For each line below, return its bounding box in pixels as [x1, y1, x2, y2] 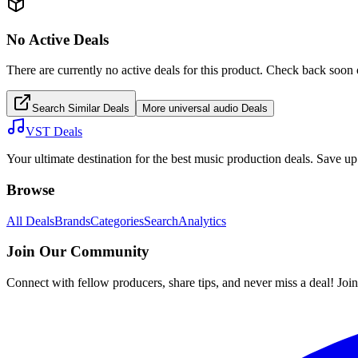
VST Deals [26, 125, 82, 139]
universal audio [169, 102, 238, 115]
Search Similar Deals [32, 102, 129, 115]
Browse [6, 181, 54, 199]
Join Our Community [6, 243, 149, 261]
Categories [90, 213, 144, 228]
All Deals [6, 213, 54, 228]
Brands [54, 213, 90, 228]
